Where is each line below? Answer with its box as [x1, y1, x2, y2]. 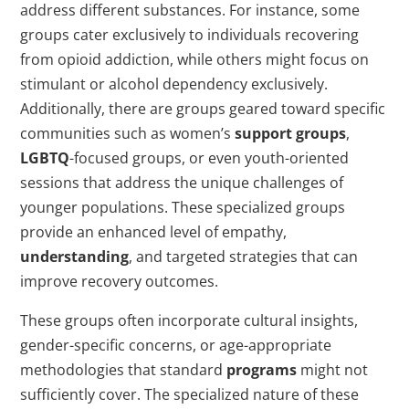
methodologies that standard [20, 360, 227, 381]
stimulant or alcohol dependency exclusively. [20, 74, 329, 95]
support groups [235, 123, 347, 144]
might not [297, 360, 369, 381]
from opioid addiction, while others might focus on [20, 49, 370, 70]
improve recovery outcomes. [20, 271, 219, 292]
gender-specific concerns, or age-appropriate [20, 335, 332, 356]
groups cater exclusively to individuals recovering [20, 25, 360, 46]
